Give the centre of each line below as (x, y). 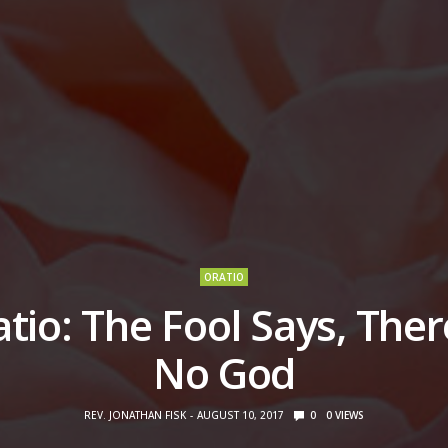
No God (224, 372)
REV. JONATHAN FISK (135, 414)
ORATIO (224, 276)
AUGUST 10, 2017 (240, 414)
